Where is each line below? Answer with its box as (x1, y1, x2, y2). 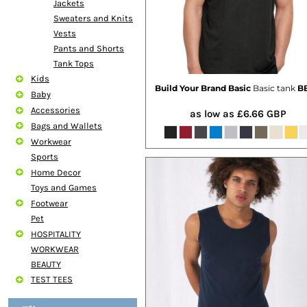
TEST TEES (31, 274, 73, 285)
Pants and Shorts (53, 42, 124, 53)
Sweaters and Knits (53, 12, 133, 23)
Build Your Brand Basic (154, 82, 251, 93)
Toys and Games (31, 182, 97, 193)
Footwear (31, 197, 68, 208)
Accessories (31, 105, 80, 116)
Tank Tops (53, 58, 94, 69)
